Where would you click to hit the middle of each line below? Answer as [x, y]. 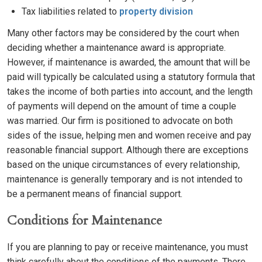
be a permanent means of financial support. [95, 194]
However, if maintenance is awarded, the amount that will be [129, 62]
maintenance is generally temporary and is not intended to [125, 179]
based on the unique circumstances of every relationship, [123, 165]
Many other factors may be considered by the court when [123, 33]
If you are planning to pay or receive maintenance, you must [127, 247]
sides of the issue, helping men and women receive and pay [129, 135]
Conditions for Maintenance [85, 220]
